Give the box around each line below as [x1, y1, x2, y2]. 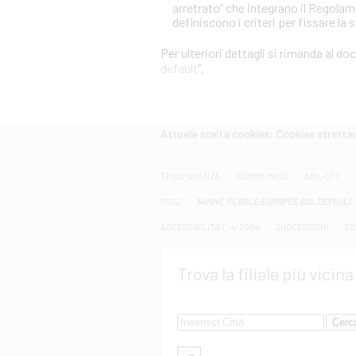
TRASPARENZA [161, 171, 220, 181]
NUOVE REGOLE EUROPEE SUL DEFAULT [197, 196, 353, 207]
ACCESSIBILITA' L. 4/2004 [161, 222, 260, 232]
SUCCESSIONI [276, 222, 329, 232]
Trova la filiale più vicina [177, 263, 354, 284]
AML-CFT [304, 171, 340, 181]
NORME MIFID [236, 171, 288, 181]
